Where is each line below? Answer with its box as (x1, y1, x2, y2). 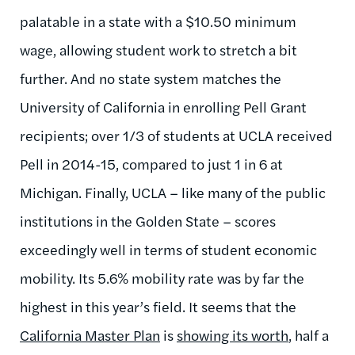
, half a (288, 325, 329, 345)
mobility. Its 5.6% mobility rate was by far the (20, 268, 304, 288)
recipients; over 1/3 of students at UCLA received (20, 125, 333, 146)
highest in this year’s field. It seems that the (20, 296, 296, 317)
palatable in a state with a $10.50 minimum (20, 11, 296, 32)
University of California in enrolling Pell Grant (20, 97, 307, 117)
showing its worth (177, 325, 288, 345)
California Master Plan (20, 325, 160, 345)
